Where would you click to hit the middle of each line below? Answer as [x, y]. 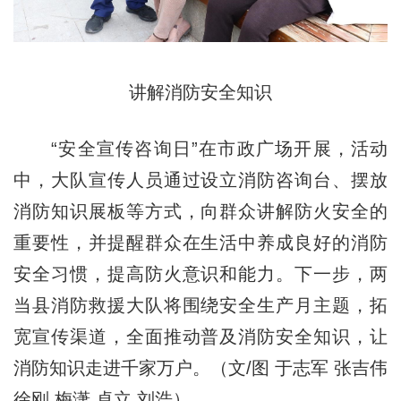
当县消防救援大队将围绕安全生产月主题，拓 [200, 306]
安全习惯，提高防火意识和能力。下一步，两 [200, 274]
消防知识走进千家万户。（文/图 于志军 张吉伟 [200, 368]
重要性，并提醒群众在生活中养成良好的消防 [200, 243]
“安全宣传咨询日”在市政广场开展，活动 [200, 149]
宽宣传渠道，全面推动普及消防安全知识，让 [200, 337]
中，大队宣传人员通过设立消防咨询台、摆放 [200, 180]
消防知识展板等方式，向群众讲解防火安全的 [200, 212]
